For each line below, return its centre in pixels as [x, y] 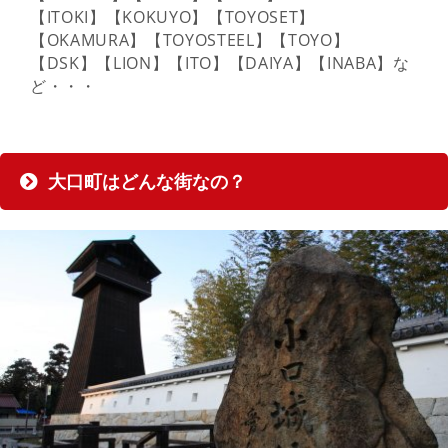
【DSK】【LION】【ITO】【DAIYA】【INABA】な [220, 62]
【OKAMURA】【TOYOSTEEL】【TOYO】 [190, 39]
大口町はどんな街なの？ [147, 180]
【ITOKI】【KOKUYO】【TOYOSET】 [173, 16]
